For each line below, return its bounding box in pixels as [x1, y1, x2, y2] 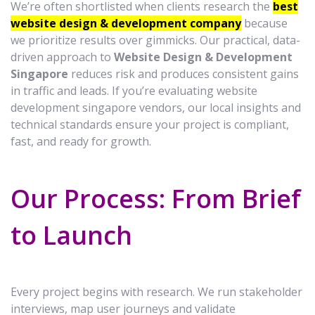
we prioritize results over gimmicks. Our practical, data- [11, 32, 300, 48]
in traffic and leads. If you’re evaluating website [11, 82, 257, 98]
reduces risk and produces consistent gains [68, 65, 299, 82]
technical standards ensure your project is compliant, [11, 116, 289, 132]
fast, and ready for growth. [11, 133, 151, 149]
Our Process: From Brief [11, 181, 301, 216]
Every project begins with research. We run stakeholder [11, 283, 302, 300]
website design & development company [11, 15, 241, 31]
